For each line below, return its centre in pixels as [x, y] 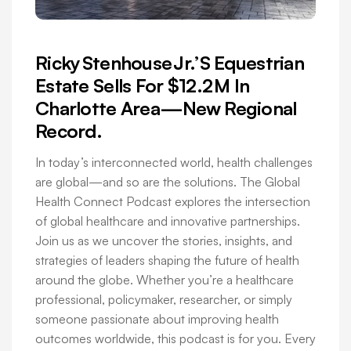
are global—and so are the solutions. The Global [168, 182]
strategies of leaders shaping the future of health [167, 261]
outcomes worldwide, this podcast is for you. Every [175, 339]
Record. [69, 131]
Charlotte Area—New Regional [166, 109]
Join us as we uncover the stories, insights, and [164, 241]
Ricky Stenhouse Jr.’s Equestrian [170, 63]
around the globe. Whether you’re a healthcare [165, 280]
